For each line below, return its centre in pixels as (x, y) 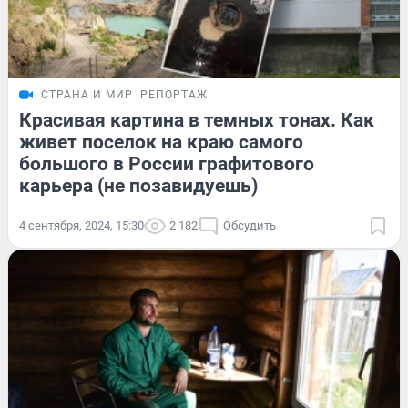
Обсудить (250, 225)
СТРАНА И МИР (87, 94)
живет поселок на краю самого (161, 142)
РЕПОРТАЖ (174, 94)
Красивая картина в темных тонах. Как (197, 120)
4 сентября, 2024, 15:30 (82, 225)
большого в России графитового (167, 163)
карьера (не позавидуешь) (138, 185)
